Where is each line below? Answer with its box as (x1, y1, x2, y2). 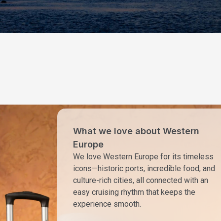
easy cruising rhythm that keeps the (73, 187, 195, 197)
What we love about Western (73, 126, 199, 137)
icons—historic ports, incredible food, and (73, 164, 215, 174)
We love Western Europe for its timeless (73, 152, 214, 162)
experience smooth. (73, 199, 141, 209)
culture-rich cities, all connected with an (73, 176, 208, 185)
